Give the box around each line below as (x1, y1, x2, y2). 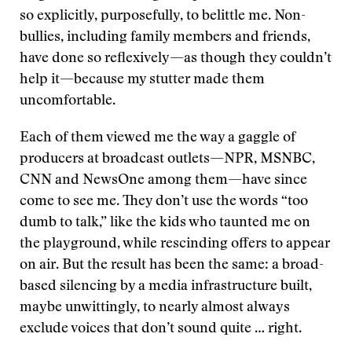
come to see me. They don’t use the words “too (20, 195, 308, 209)
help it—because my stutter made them (20, 73, 265, 87)
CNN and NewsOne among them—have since (20, 174, 307, 188)
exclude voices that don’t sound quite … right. (20, 322, 302, 336)
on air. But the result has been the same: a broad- (20, 258, 324, 273)
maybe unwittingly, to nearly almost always (20, 301, 290, 315)
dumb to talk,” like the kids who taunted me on (20, 216, 310, 230)
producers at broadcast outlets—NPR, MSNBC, (20, 152, 315, 167)
